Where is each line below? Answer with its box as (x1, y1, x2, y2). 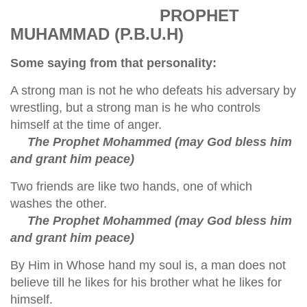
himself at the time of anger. (10, 118, 162, 132)
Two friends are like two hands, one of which (10, 180, 252, 193)
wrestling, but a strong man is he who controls (10, 101, 260, 114)
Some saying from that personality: (10, 56, 217, 70)
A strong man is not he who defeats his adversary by (10, 84, 296, 97)
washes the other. (10, 197, 107, 210)
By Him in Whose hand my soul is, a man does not (10, 258, 286, 272)
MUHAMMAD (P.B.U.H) (10, 25, 184, 43)
